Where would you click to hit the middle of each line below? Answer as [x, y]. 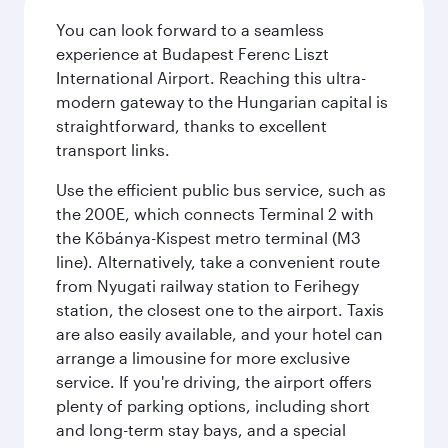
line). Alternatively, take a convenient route [218, 261]
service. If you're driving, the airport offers [214, 381]
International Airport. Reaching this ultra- [211, 77]
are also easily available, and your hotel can [219, 333]
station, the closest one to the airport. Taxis [220, 309]
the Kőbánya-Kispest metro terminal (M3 [208, 237]
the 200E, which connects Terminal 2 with [215, 213]
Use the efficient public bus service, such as [221, 189]
